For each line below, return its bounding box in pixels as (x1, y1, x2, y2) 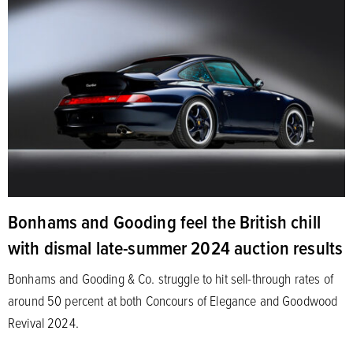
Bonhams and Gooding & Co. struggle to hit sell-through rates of (8, 268, 333, 288)
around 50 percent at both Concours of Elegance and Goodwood (8, 290, 338, 310)
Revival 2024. (8, 312, 79, 332)
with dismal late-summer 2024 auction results (8, 233, 344, 261)
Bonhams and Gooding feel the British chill (8, 207, 321, 235)
